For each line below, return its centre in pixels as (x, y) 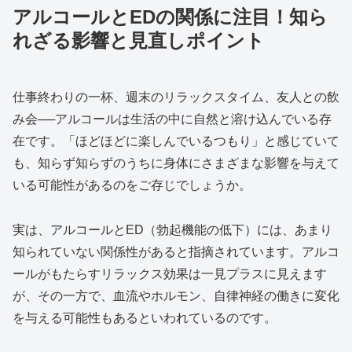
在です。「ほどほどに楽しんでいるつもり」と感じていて (176, 141)
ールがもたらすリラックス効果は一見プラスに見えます (170, 273)
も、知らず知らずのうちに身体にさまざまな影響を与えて (176, 163)
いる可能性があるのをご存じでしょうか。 (132, 185)
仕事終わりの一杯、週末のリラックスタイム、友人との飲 (176, 97)
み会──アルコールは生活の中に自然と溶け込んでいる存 (172, 119)
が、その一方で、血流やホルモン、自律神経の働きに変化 (176, 295)
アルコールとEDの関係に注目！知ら (170, 16)
